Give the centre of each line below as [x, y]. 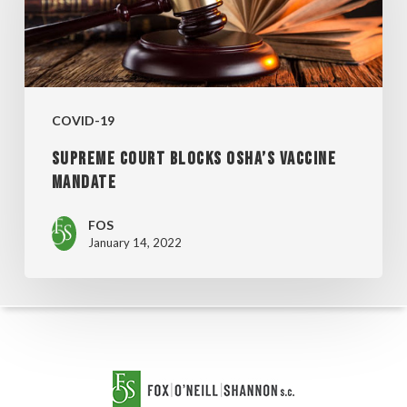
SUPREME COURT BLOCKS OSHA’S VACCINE [194, 159]
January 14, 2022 [134, 243]
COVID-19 [83, 121]
